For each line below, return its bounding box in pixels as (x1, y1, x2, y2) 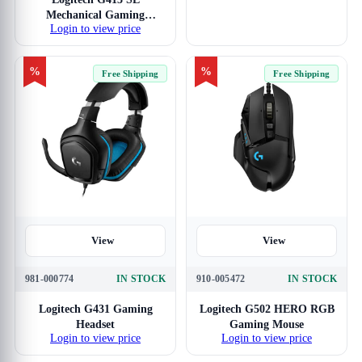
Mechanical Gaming (46, 9, 145, 21)
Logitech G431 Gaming (38, 303, 153, 315)
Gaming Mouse (229, 318, 304, 330)
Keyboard (71, 24, 120, 36)
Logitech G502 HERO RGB (199, 303, 335, 315)
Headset (76, 318, 115, 330)
